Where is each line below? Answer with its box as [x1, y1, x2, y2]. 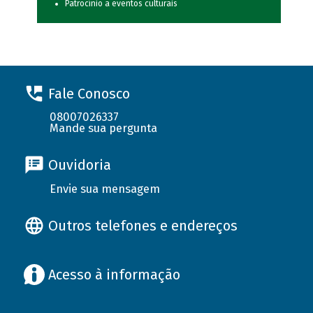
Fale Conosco [48, 85, 130, 102]
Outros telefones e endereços [48, 217, 238, 234]
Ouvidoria [48, 156, 111, 174]
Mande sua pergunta [50, 122, 158, 135]
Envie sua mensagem [50, 182, 161, 196]
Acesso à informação [48, 266, 180, 284]
